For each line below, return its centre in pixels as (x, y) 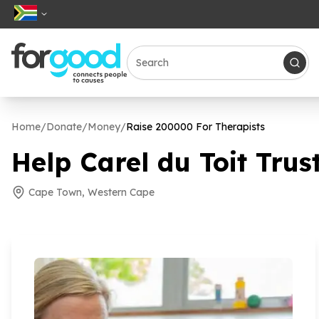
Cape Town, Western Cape (91, 192)
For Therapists (229, 127)
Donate (64, 127)
